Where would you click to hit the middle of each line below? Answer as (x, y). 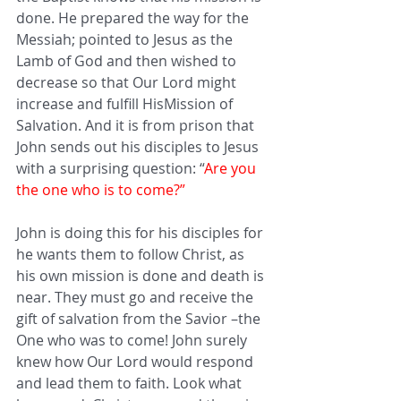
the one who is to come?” (101, 189)
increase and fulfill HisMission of (126, 103)
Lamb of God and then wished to (128, 60)
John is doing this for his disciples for (141, 232)
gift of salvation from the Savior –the (140, 318)
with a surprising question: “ (110, 168)
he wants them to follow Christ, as (132, 254)
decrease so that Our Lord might (128, 82)
